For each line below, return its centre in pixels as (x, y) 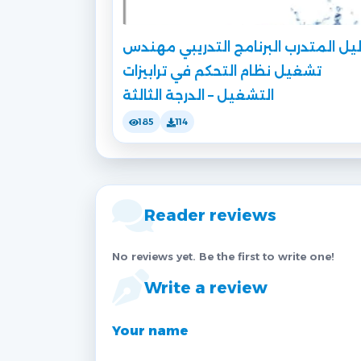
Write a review (206, 288)
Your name (150, 331)
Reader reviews (210, 216)
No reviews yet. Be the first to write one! (223, 257)
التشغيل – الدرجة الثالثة (198, 96)
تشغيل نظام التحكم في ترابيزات (222, 72)
